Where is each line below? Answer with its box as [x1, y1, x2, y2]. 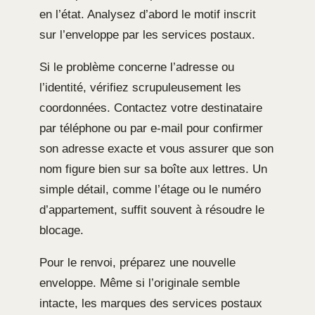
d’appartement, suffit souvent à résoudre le [39, 203, 264, 217]
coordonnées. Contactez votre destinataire [39, 101, 262, 115]
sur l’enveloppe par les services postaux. [39, 28, 255, 42]
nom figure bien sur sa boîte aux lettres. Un [39, 162, 267, 176]
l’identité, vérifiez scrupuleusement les [39, 81, 241, 95]
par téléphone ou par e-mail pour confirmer [39, 122, 263, 136]
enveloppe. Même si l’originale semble [39, 276, 240, 290]
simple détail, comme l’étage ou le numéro [39, 183, 261, 197]
